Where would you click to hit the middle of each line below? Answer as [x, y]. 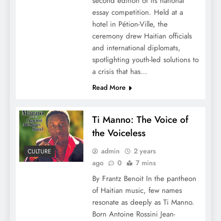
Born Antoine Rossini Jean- [133, 214]
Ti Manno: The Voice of [140, 120]
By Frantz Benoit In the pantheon [144, 179]
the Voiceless [119, 133]
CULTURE [39, 152]
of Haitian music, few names [137, 191]
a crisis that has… [120, 72]
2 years [145, 151]
